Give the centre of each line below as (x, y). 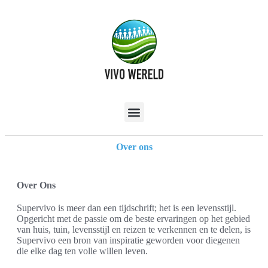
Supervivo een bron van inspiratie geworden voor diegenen (128, 240)
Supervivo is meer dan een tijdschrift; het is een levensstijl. (127, 208)
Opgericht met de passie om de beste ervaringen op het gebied (133, 219)
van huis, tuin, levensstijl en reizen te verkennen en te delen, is (134, 229)
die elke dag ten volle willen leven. (82, 251)
